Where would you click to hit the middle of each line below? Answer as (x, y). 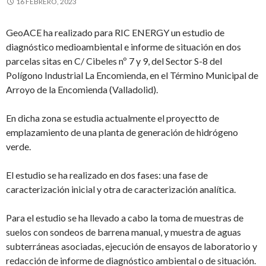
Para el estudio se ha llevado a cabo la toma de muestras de (125, 218)
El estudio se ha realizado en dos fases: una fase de (107, 175)
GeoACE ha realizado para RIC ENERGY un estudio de (115, 32)
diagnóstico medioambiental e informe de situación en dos (123, 47)
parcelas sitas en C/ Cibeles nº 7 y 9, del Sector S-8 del (114, 61)
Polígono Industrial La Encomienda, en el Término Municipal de (132, 75)
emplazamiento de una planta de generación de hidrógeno (122, 132)
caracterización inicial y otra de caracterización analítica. (121, 189)
